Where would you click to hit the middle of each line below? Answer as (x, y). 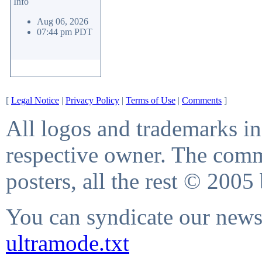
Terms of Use (151, 100)
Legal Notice (35, 100)
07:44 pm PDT (65, 32)
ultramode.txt (68, 243)
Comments (202, 100)
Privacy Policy (92, 100)
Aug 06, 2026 (63, 21)
